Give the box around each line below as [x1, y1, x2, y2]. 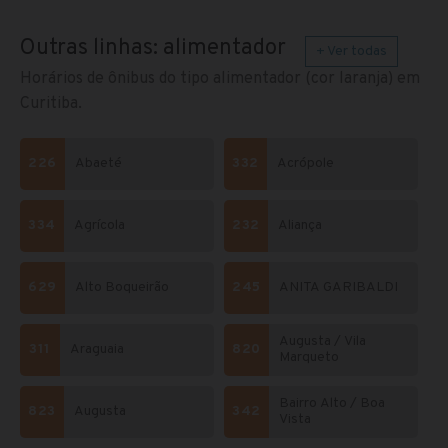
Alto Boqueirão [75, 279, 169, 297]
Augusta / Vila [279, 333, 366, 351]
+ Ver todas [316, 43, 387, 61]
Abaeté [75, 155, 122, 173]
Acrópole [277, 155, 334, 173]
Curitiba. [20, 94, 82, 115]
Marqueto [279, 349, 339, 367]
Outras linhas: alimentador [20, 35, 286, 63]
